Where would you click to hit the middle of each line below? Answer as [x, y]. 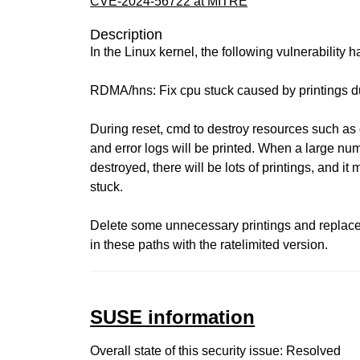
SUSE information [173, 317]
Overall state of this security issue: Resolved [216, 351]
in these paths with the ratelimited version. [209, 245]
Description [127, 35]
